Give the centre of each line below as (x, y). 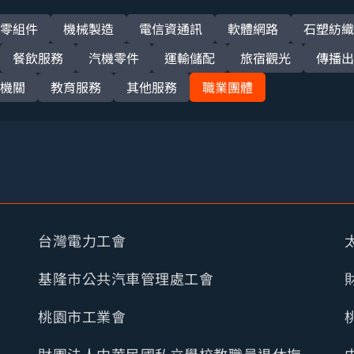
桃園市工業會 (82, 316)
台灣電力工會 (82, 240)
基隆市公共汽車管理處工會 (126, 278)
